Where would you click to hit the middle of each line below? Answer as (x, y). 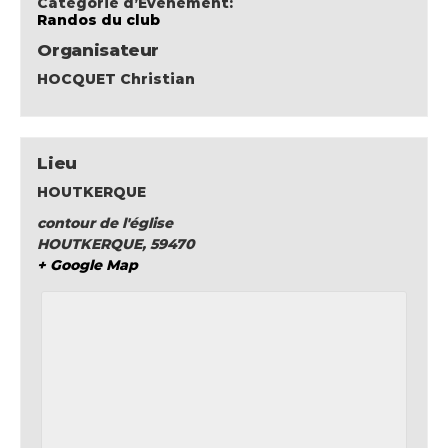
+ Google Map (88, 265)
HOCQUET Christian (116, 78)
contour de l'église (105, 223)
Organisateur (98, 49)
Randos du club (99, 19)
